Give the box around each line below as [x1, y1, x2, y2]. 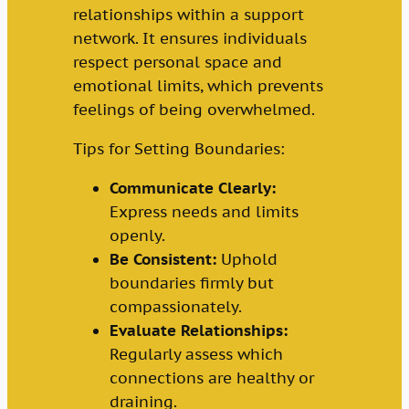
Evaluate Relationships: [109, 320, 288, 341]
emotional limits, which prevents [72, 76, 323, 97]
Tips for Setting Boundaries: [72, 139, 285, 159]
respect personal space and [72, 52, 282, 73]
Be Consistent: [109, 248, 216, 269]
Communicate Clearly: [109, 177, 276, 198]
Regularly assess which [109, 343, 283, 364]
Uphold [215, 248, 278, 269]
